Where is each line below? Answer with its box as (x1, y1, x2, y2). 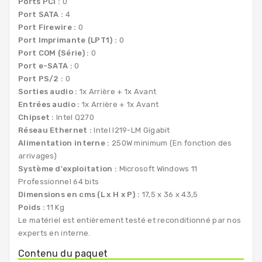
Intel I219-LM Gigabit (94, 125, 170, 135)
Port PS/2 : (18, 74, 64, 83)
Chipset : (18, 112, 56, 122)
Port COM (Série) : (18, 48, 89, 57)
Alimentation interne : (18, 138, 110, 147)
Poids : (18, 202, 47, 212)
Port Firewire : (18, 22, 77, 32)
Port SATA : (18, 9, 64, 19)
